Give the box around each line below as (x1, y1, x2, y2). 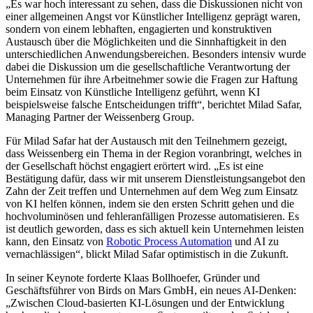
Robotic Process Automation (106, 235, 232, 247)
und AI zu (232, 235, 279, 247)
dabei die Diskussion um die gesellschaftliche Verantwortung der (6, 60, 290, 73)
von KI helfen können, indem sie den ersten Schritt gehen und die (6, 197, 294, 210)
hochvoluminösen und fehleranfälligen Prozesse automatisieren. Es (6, 210, 299, 222)
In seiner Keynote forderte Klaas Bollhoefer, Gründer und (6, 271, 260, 284)
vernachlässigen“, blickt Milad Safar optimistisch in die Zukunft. (6, 247, 289, 260)
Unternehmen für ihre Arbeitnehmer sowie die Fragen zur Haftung (6, 73, 298, 85)
